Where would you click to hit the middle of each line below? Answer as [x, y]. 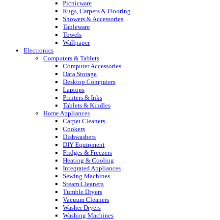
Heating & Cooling [88, 160]
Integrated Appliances [92, 168]
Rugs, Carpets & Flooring [97, 11]
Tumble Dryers [82, 192]
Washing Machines [88, 215]
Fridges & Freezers [87, 152]
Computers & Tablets [71, 58]
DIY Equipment [84, 144]
